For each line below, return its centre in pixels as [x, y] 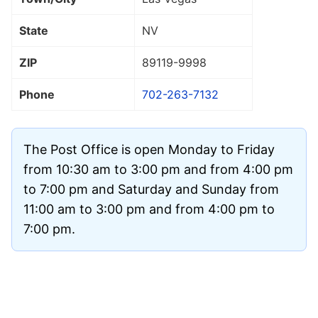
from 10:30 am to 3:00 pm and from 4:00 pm [158, 169]
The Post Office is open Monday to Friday [149, 149]
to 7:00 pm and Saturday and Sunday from [151, 189]
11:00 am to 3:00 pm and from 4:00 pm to [149, 209]
